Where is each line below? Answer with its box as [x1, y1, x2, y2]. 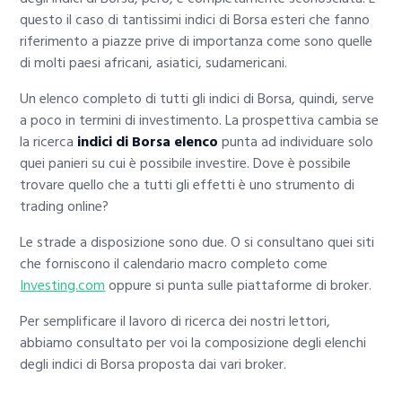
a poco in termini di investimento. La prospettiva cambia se [20, 109, 380, 133]
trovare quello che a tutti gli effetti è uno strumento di [20, 173, 355, 197]
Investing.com [20, 274, 106, 298]
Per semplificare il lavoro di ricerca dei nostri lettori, [20, 310, 331, 334]
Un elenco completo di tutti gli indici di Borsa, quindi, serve [20, 87, 375, 111]
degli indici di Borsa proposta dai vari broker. [20, 353, 287, 377]
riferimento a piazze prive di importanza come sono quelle [20, 30, 373, 54]
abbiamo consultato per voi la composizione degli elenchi [20, 331, 367, 355]
